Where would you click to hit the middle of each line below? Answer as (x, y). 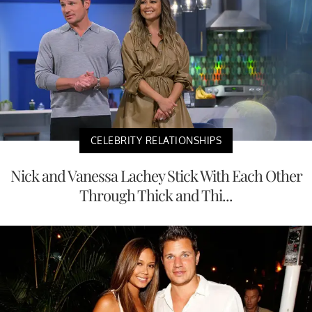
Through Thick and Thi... (156, 195)
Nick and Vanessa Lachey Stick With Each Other (156, 176)
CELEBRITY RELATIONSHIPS (156, 141)
